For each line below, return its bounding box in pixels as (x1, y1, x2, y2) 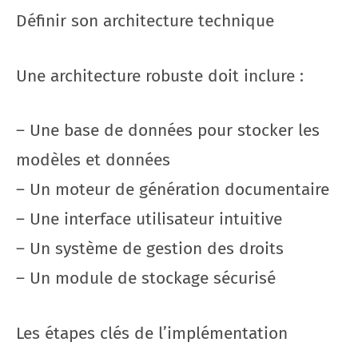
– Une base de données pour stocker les (16, 120, 320, 141)
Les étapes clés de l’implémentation (16, 322, 288, 344)
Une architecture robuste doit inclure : (16, 65, 304, 86)
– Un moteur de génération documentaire (16, 179, 329, 200)
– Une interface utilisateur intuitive (16, 209, 282, 229)
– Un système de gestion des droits (16, 238, 284, 259)
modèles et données (16, 149, 170, 170)
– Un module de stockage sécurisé (16, 268, 276, 288)
